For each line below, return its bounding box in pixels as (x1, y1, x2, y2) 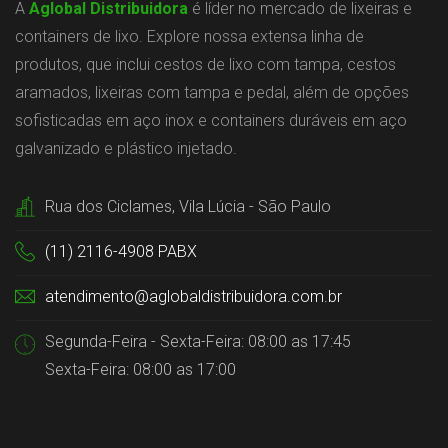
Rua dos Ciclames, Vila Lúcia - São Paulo (45, 197, 331, 217)
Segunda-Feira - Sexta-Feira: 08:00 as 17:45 (45, 332, 351, 352)
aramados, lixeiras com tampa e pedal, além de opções (15, 83, 409, 103)
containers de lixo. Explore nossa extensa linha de (15, 27, 364, 47)
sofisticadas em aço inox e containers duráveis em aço (15, 111, 407, 131)
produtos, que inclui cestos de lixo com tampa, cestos (15, 55, 396, 75)
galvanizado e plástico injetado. (15, 139, 237, 159)
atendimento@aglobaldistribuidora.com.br (45, 287, 342, 307)
